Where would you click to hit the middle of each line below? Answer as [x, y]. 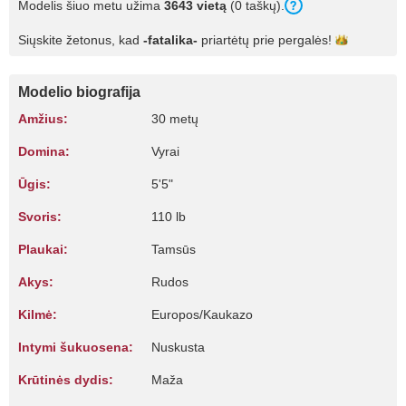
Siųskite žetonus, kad [81, 40]
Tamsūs [174, 249]
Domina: [44, 151]
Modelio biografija [79, 92]
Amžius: [43, 119]
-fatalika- [170, 40]
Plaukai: [43, 249]
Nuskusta [178, 347]
